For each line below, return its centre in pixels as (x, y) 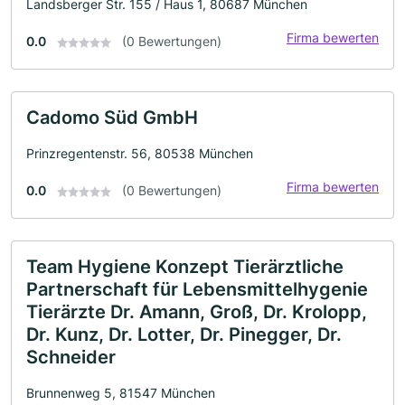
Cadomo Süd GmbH (112, 118)
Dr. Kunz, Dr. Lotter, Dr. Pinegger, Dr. (184, 334)
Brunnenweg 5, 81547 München (121, 393)
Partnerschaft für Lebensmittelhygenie (197, 289)
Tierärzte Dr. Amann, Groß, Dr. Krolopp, (197, 312)
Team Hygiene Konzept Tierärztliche (185, 267)
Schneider (71, 357)
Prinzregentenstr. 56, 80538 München (140, 153)
